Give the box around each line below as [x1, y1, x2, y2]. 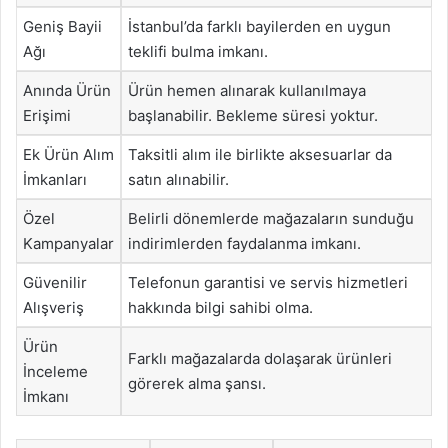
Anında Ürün [23, 81, 111, 100]
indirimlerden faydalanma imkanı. [128, 234, 361, 253]
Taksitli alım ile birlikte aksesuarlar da [128, 145, 392, 164]
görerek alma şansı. [128, 374, 266, 393]
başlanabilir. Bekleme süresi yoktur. [128, 106, 378, 125]
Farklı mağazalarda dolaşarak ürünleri [128, 349, 392, 368]
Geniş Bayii [23, 17, 102, 36]
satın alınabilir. [128, 170, 229, 189]
